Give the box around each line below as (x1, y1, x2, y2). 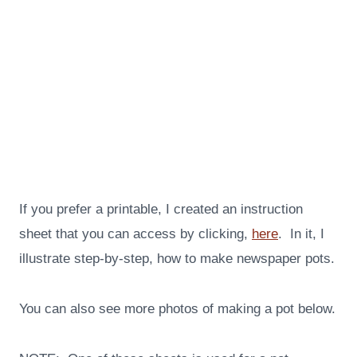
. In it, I (278, 226, 324, 242)
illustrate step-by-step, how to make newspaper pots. (19, 251, 335, 267)
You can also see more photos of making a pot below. (19, 301, 335, 317)
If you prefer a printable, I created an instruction (19, 202, 303, 218)
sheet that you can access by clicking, (19, 226, 252, 242)
